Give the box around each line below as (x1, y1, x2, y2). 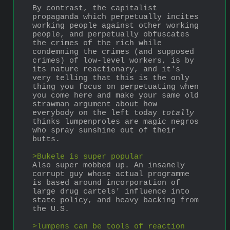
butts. (32, 135, 65, 144)
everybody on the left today (32, 109, 162, 118)
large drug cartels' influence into (32, 187, 189, 197)
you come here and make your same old (32, 91, 199, 101)
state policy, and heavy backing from (32, 196, 199, 205)
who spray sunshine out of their (32, 126, 176, 136)
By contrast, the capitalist (32, 4, 157, 13)
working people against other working (32, 22, 199, 31)
